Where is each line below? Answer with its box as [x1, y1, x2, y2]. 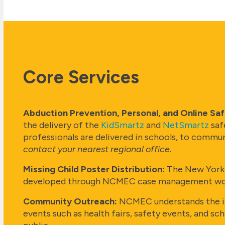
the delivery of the [23, 119, 101, 131]
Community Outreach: [23, 195, 119, 207]
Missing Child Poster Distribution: [23, 163, 167, 175]
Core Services [23, 66, 139, 88]
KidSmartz [101, 119, 144, 131]
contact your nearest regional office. [23, 143, 172, 155]
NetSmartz [163, 119, 209, 131]
